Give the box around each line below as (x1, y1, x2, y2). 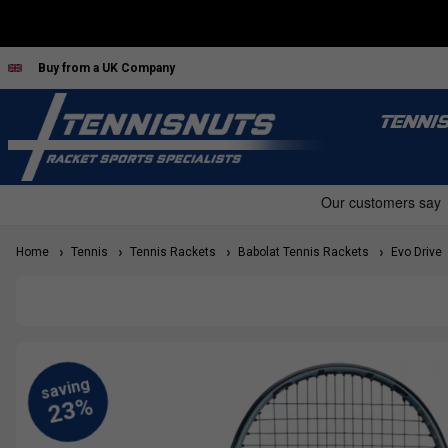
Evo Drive (385, 245, 442, 260)
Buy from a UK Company (38, 60, 175, 75)
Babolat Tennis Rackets (232, 245, 369, 260)
